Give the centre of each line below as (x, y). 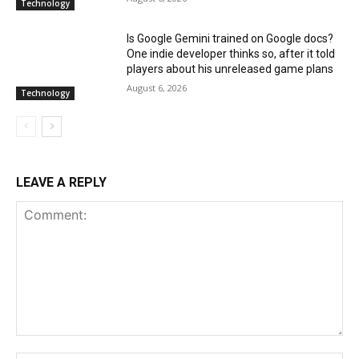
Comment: (42, 343)
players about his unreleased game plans (230, 69)
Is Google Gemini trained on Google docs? (230, 39)
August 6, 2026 (157, 88)
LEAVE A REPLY (61, 182)
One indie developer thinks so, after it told (231, 54)
